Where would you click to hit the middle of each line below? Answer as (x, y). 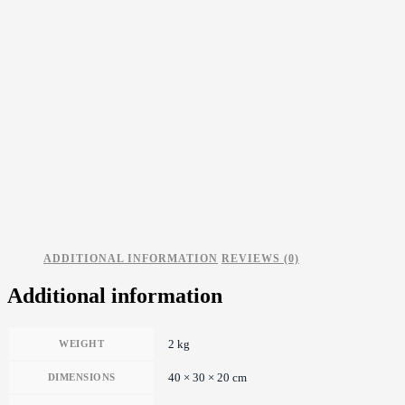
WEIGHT (81, 343)
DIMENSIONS (81, 377)
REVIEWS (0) (260, 259)
